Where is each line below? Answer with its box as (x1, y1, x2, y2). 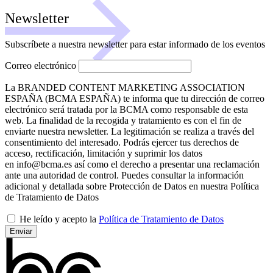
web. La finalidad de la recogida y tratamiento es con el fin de (5, 115, 241, 126)
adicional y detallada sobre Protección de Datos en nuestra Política (5, 180, 259, 191)
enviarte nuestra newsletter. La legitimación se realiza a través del (5, 126, 254, 136)
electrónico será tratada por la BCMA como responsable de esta (5, 104, 248, 115)
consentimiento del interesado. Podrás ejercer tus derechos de (5, 136, 239, 147)
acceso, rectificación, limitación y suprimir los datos (5, 147, 202, 158)
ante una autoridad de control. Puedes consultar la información (5, 169, 244, 180)
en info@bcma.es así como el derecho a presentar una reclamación (5, 158, 260, 169)
